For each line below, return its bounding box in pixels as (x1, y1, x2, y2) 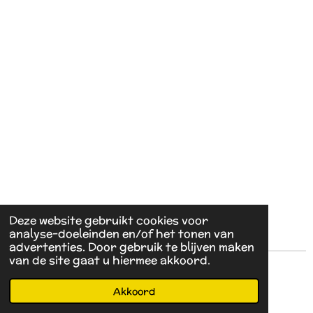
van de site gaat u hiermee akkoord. (8, 252, 210, 269)
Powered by (7, 284, 63, 298)
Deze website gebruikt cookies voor (8, 212, 208, 229)
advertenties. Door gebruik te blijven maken (8, 239, 254, 256)
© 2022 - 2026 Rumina (7, 265, 127, 282)
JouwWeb (63, 284, 107, 298)
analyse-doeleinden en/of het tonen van (8, 226, 234, 242)
